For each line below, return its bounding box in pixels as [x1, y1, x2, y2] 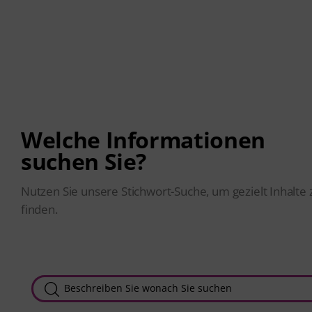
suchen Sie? [21, 146, 147, 176]
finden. [21, 201, 58, 217]
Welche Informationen [21, 124, 265, 155]
